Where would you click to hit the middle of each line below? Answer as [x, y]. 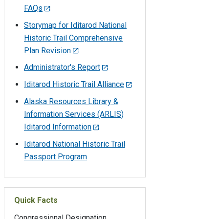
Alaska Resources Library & [71, 101]
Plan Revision [47, 50]
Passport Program [55, 156]
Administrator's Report [62, 67]
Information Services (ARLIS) [74, 114]
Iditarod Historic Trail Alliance [74, 85]
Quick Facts [36, 200]
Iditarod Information [58, 127]
